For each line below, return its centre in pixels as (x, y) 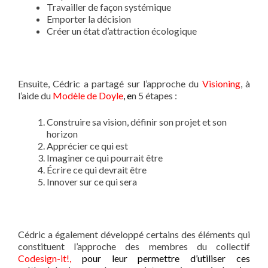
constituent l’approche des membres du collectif (134, 246)
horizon (62, 134)
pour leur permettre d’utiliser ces (161, 258)
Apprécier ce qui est (87, 146)
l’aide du (35, 96)
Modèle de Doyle (88, 96)
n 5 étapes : (154, 96)
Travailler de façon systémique (109, 7)
